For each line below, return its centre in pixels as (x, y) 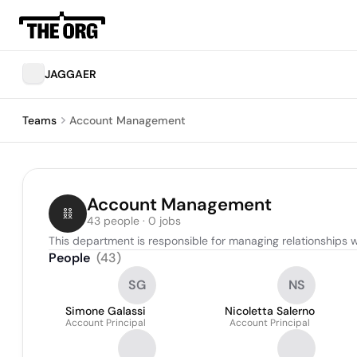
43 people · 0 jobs (134, 221)
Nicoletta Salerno (270, 311)
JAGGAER (71, 74)
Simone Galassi (106, 311)
